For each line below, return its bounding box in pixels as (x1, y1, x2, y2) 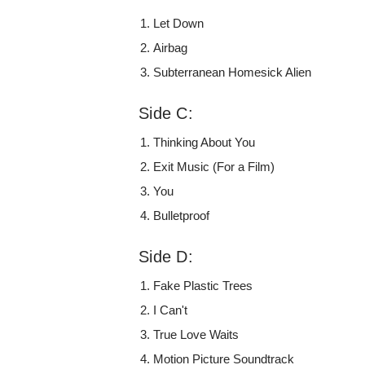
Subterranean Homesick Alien (153, 64, 312, 79)
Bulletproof (153, 208, 210, 222)
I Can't (153, 302, 188, 317)
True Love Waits (153, 327, 240, 341)
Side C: (139, 103, 193, 122)
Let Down (153, 15, 204, 30)
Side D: (139, 247, 193, 266)
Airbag (153, 40, 188, 55)
